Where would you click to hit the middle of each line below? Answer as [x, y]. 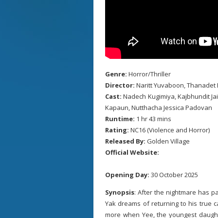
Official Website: [132, 152]
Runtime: [121, 119]
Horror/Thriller [150, 74]
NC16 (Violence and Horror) [170, 130]
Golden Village [168, 141]
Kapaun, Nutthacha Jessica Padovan [159, 108]
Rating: [118, 130]
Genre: [117, 74]
